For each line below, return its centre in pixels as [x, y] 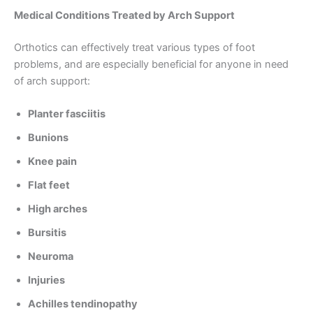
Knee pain [52, 162]
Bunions [48, 138]
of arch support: [52, 81]
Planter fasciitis [67, 114]
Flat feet [49, 185]
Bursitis [47, 233]
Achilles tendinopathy [83, 304]
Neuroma [51, 257]
